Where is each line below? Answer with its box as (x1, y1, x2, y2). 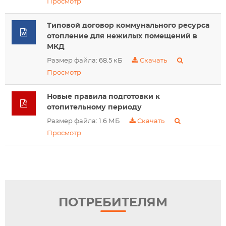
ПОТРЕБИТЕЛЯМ (59, 197, 167, 209)
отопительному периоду (46, 103, 142, 111)
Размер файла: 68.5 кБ (46, 57, 122, 64)
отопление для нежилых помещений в (46, 32, 197, 40)
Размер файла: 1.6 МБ (46, 118, 120, 125)
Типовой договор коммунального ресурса (46, 21, 209, 29)
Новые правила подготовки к (46, 92, 160, 100)
